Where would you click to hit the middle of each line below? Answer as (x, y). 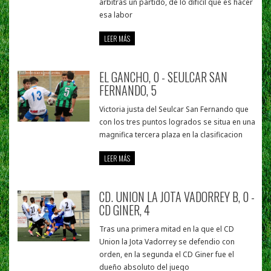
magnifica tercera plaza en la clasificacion (171, 135)
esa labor (116, 15)
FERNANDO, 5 (128, 90)
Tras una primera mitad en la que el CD (167, 229)
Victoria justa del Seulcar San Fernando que (174, 109)
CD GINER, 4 (125, 210)
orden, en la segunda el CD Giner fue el (167, 255)
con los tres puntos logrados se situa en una (178, 122)
